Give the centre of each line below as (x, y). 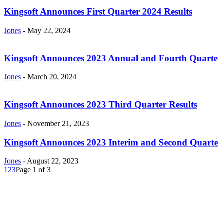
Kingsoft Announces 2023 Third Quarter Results (100, 105)
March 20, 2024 (52, 77)
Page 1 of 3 (33, 170)
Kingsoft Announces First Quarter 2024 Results (98, 12)
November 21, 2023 (58, 123)
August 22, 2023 (53, 161)
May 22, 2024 (49, 30)
